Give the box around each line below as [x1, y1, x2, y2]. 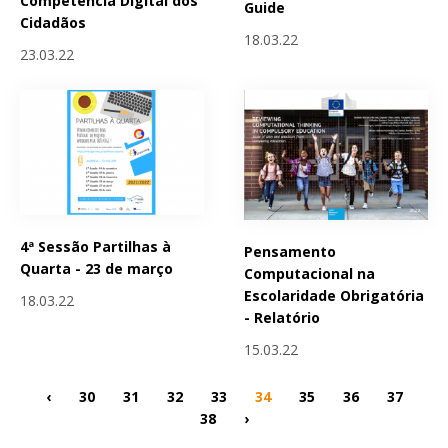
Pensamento [244, 242, 337, 262]
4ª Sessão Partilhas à [20, 236, 171, 256]
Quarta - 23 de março [20, 258, 173, 278]
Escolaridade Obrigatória [244, 286, 425, 306]
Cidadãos [20, 13, 86, 33]
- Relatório [244, 308, 321, 328]
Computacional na [244, 264, 376, 284]
